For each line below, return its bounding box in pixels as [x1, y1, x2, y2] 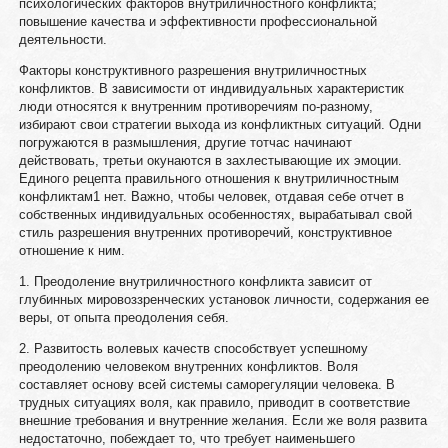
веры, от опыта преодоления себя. [18, 310, 229, 325]
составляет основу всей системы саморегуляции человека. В [18, 377, 395, 392]
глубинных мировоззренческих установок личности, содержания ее [18, 292, 429, 307]
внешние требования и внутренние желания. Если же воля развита [18, 413, 427, 428]
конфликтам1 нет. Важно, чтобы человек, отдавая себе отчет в [18, 189, 404, 204]
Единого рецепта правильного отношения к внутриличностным [18, 171, 399, 186]
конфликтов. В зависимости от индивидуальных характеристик [18, 81, 404, 96]
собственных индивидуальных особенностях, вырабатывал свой [18, 207, 412, 222]
